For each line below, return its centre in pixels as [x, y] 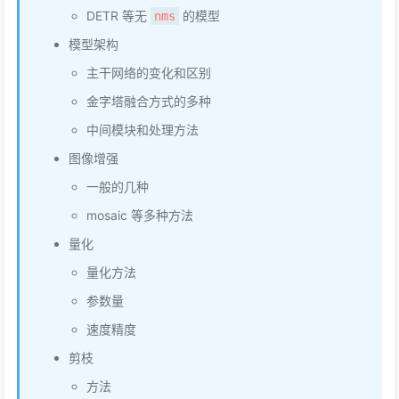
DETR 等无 [118, 16]
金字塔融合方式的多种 [149, 101]
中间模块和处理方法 [142, 130]
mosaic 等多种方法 [140, 215]
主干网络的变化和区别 [149, 73]
